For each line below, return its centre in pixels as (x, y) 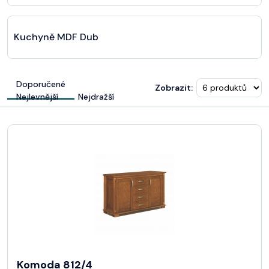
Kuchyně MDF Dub (56, 37)
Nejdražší (96, 96)
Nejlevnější (37, 96)
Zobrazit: (174, 87)
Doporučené (41, 84)
